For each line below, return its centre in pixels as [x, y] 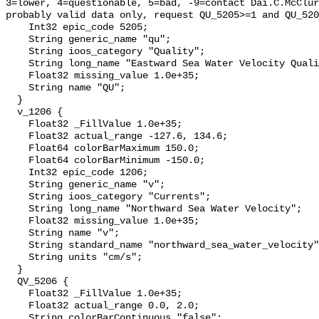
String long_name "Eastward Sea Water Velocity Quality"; [17, 64]
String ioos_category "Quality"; [17, 52]
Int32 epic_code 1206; [17, 173]
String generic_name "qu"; [17, 40]
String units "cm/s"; [17, 258]
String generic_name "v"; [17, 185]
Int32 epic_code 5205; [17, 28]
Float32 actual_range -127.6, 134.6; [17, 137]
